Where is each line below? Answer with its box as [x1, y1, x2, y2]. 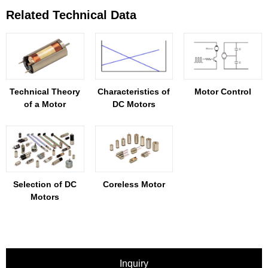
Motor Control [194, 86, 252, 96]
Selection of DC [13, 179, 77, 190]
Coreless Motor [102, 179, 165, 190]
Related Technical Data [6, 8, 136, 22]
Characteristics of [98, 86, 170, 96]
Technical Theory [10, 86, 81, 96]
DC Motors [112, 99, 156, 109]
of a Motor [24, 99, 66, 109]
